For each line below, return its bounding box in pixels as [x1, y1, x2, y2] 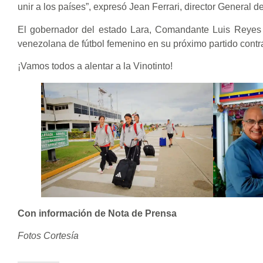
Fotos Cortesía [18, 231, 79, 241]
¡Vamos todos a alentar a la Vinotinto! [18, 61, 173, 72]
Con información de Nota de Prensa [18, 208, 177, 219]
